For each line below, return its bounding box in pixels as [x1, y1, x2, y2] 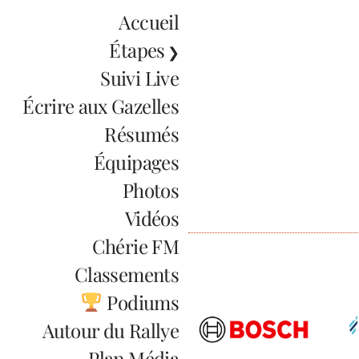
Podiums [103, 288, 179, 315]
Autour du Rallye [42, 317, 179, 343]
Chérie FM [91, 232, 179, 259]
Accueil [119, 8, 179, 34]
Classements [75, 260, 179, 287]
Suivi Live [100, 64, 179, 91]
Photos [122, 176, 179, 203]
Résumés [104, 120, 179, 147]
